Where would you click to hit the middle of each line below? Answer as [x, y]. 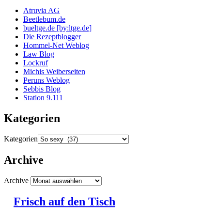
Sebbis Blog [42, 89]
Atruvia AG [41, 11]
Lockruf [36, 63]
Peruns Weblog [46, 80]
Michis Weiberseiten [54, 72]
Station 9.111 [43, 98]
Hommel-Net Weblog [56, 46]
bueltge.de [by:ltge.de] [57, 28]
